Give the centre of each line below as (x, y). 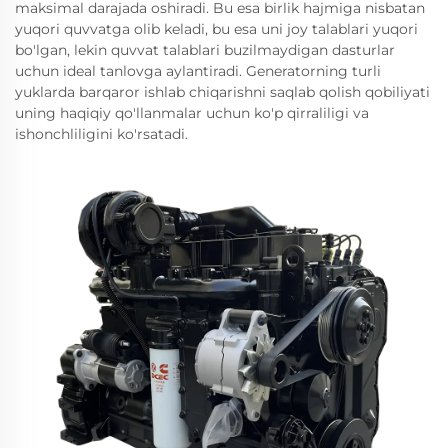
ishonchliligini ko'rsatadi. (101, 134)
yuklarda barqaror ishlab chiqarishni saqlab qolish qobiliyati (222, 92)
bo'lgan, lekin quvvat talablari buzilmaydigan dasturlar (205, 50)
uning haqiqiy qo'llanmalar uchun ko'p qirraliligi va (192, 113)
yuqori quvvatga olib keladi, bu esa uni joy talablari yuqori (216, 29)
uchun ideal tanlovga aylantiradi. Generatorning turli (198, 71)
